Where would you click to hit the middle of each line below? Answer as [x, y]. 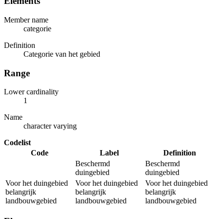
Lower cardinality [31, 92]
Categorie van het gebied [62, 54]
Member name [26, 20]
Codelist [17, 143]
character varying [50, 126]
